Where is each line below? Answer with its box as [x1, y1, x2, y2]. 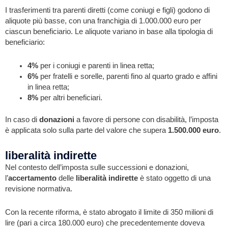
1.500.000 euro [168, 126, 219, 135]
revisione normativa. [5, 184, 72, 193]
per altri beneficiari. [38, 94, 102, 102]
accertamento [8, 174, 59, 182]
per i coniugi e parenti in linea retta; [38, 62, 154, 70]
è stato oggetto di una [138, 174, 211, 182]
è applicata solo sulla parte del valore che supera [5, 126, 168, 135]
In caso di [5, 116, 39, 124]
